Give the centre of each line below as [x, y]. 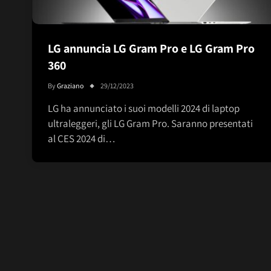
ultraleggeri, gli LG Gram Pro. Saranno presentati [150, 124]
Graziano [70, 86]
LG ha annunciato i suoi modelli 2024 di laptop [144, 109]
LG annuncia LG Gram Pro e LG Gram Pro [151, 49]
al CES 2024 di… [82, 139]
